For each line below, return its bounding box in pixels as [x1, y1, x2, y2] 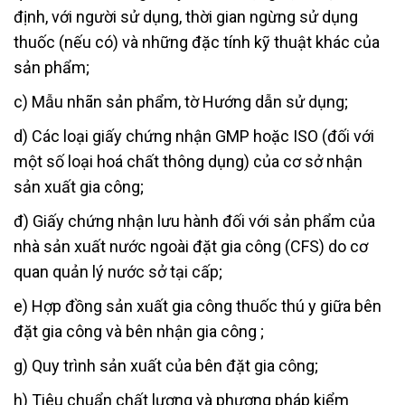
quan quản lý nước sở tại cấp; [14, 261, 222, 281]
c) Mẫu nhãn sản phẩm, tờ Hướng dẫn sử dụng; [14, 91, 348, 111]
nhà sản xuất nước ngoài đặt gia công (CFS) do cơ [14, 236, 368, 256]
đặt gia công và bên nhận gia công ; [14, 321, 264, 341]
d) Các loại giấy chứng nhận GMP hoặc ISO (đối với [14, 126, 374, 146]
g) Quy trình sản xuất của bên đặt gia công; [14, 355, 318, 375]
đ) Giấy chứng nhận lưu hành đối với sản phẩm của [14, 211, 375, 231]
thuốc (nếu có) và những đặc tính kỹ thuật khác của [14, 32, 380, 52]
